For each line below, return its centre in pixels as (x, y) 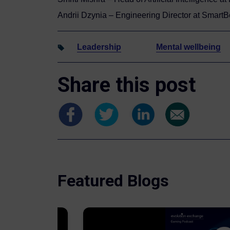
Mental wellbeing (188, 47)
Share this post (127, 85)
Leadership (99, 47)
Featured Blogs (113, 180)
